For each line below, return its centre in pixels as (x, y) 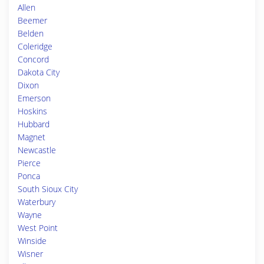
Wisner (30, 254)
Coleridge (35, 46)
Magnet (32, 137)
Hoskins (32, 111)
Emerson (34, 98)
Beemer (32, 20)
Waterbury (37, 202)
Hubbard (34, 124)
